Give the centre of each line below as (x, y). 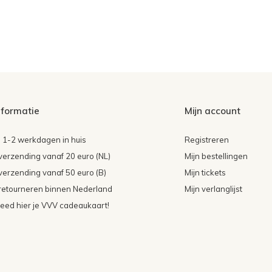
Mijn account (213, 111)
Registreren (207, 140)
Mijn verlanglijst (214, 189)
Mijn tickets (206, 173)
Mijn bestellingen (216, 156)
